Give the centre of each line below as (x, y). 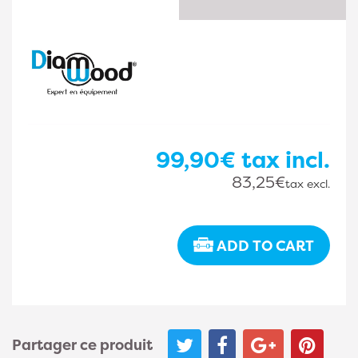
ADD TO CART (265, 246)
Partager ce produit (82, 345)
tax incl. (283, 160)
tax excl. (308, 183)
